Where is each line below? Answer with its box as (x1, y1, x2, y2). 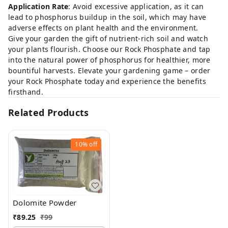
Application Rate (8, 1, 69, 11)
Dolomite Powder (13, 197, 77, 208)
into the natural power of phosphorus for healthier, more (8, 54, 211, 65)
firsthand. (8, 87, 43, 97)
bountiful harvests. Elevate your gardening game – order (8, 65, 211, 75)
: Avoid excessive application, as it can (68, 1, 204, 11)
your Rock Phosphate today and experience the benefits (8, 76, 206, 86)
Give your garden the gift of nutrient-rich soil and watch (8, 33, 208, 43)
